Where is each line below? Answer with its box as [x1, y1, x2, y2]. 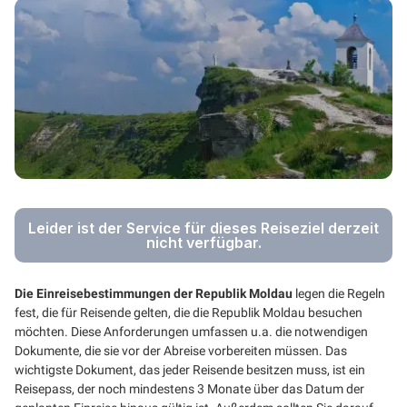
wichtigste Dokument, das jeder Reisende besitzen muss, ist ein [15, 362, 365, 377]
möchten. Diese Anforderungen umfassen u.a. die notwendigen [15, 324, 368, 339]
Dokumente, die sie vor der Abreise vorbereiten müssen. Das [15, 343, 347, 358]
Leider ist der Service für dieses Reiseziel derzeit [28, 219, 379, 237]
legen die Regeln [293, 286, 385, 301]
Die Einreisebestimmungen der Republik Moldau [15, 286, 293, 301]
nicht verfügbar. [145, 233, 262, 252]
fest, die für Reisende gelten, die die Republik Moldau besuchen [15, 305, 362, 320]
